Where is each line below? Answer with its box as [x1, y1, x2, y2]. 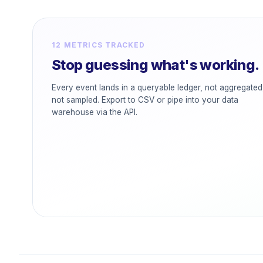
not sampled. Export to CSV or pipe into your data [52, 95, 238, 104]
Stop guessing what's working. [52, 56, 259, 73]
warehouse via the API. [52, 107, 137, 117]
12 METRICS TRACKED [52, 41, 146, 49]
